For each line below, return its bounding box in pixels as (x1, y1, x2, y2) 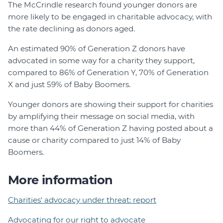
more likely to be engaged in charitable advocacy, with (8, 11, 212, 21)
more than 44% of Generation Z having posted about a (8, 123, 213, 133)
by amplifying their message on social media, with (8, 111, 195, 121)
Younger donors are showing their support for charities (8, 99, 213, 109)
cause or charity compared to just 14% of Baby (8, 135, 181, 145)
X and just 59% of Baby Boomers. (8, 79, 130, 89)
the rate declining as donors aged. (8, 23, 135, 33)
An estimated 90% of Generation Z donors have (8, 43, 185, 53)
